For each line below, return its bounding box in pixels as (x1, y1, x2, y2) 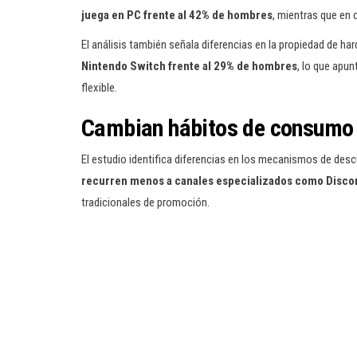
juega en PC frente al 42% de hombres (81, 8, 273, 22)
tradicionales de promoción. (81, 195, 210, 210)
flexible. (81, 80, 117, 95)
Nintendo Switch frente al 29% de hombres (81, 59, 297, 73)
